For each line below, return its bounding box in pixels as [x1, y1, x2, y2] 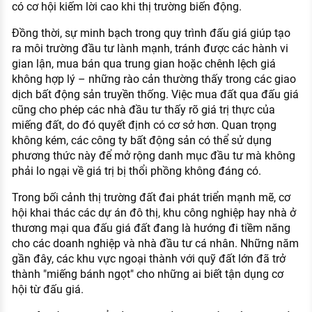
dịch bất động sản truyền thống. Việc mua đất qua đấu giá [11, 88, 299, 102]
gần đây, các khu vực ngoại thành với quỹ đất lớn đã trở [11, 252, 286, 266]
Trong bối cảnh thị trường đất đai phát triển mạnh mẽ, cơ [11, 191, 290, 205]
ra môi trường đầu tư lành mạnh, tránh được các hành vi [11, 42, 288, 56]
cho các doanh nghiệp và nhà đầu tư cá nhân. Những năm [11, 237, 299, 251]
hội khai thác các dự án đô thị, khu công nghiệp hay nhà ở [11, 206, 296, 220]
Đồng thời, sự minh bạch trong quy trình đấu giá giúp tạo [11, 26, 290, 40]
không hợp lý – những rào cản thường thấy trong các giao [11, 72, 296, 86]
